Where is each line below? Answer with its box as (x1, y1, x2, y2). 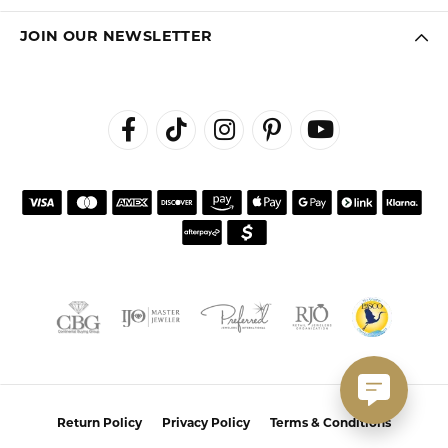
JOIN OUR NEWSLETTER (20, 29, 213, 45)
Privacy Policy (162, 417, 250, 430)
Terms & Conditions (270, 417, 391, 430)
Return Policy (57, 417, 142, 430)
